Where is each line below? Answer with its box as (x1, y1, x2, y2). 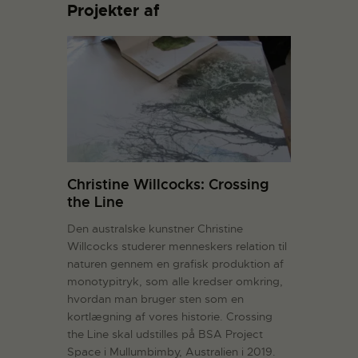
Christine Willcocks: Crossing (67, 174, 269, 193)
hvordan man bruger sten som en (67, 291, 244, 306)
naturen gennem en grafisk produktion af (67, 256, 284, 271)
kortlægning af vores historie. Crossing (67, 308, 272, 324)
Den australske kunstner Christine (67, 221, 243, 236)
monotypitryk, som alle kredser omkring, (67, 273, 283, 288)
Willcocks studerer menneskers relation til (67, 238, 287, 253)
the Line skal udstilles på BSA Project (67, 326, 263, 341)
